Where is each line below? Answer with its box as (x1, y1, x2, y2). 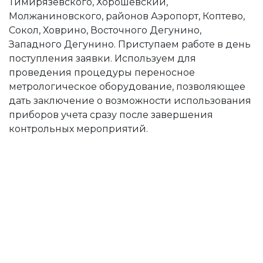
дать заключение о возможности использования (9, 95, 251, 106)
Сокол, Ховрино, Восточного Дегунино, (9, 25, 201, 36)
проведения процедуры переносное (9, 67, 195, 78)
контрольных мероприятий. (9, 123, 148, 134)
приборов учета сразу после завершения (9, 109, 213, 120)
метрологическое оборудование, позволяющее (9, 81, 245, 92)
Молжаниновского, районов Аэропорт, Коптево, (9, 11, 245, 22)
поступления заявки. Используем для (9, 53, 196, 64)
